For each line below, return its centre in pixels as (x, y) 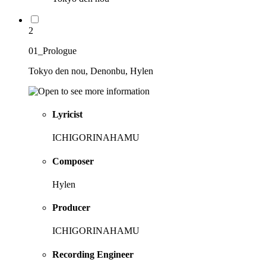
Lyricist (67, 115)
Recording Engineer (93, 254)
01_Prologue (53, 50)
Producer (71, 208)
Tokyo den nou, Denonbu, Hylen (91, 71)
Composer (73, 161)
